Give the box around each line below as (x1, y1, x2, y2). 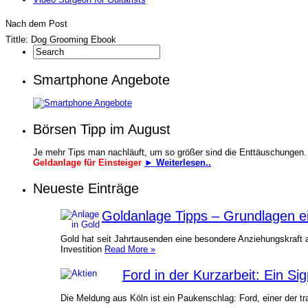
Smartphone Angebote (33, 71, 170, 87)
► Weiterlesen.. (144, 157, 211, 168)
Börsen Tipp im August (33, 121, 170, 137)
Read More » (104, 243, 155, 254)
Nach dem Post (5, 18, 67, 29)
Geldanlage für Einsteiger (33, 157, 144, 168)
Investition (60, 243, 104, 254)
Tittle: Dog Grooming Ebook (5, 34, 116, 45)
